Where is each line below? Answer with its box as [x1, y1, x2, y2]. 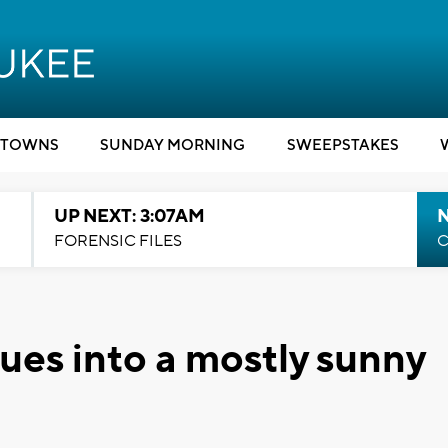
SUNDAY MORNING [100, 136, 245, 155]
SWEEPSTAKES [286, 136, 399, 155]
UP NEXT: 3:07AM [53, 205, 205, 228]
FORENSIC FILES [53, 231, 182, 251]
